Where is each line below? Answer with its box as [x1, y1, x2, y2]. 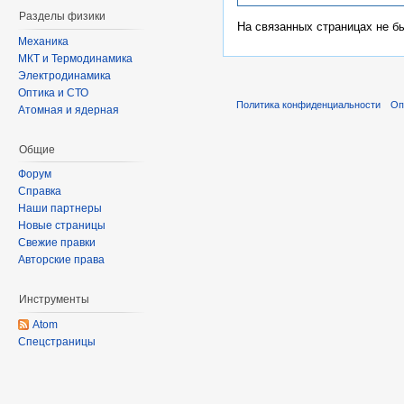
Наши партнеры [18, 202, 102, 216]
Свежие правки [18, 236, 96, 250]
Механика [18, 34, 69, 48]
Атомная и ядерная [18, 103, 119, 116]
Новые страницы [18, 219, 106, 233]
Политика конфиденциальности [236, 99, 381, 111]
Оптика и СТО [18, 86, 88, 99]
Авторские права [18, 253, 105, 267]
